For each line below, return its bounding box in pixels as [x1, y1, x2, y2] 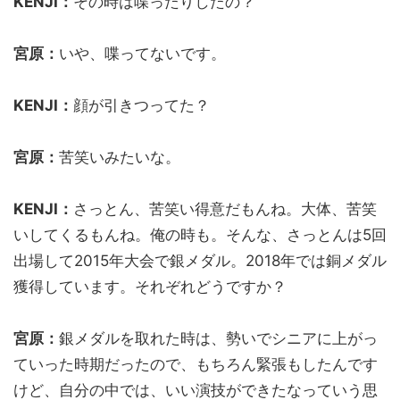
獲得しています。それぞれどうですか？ [13, 277, 287, 296]
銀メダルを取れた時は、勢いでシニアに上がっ [59, 329, 378, 347]
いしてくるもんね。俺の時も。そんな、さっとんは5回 [13, 225, 387, 244]
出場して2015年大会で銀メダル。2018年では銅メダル [13, 251, 387, 270]
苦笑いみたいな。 [59, 147, 180, 166]
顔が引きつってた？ [73, 96, 210, 114]
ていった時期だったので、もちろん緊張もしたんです [13, 354, 378, 373]
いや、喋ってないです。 [59, 44, 226, 62]
